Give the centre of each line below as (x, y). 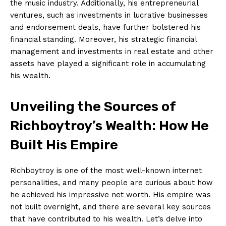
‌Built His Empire (64, 145)
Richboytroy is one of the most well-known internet (106, 170)
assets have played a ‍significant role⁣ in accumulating (108, 63)
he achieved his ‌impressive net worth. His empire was (110, 194)
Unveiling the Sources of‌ (93, 106)
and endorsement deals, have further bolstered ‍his (105, 27)
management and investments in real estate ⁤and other (112, 51)
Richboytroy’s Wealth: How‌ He (109, 125)
